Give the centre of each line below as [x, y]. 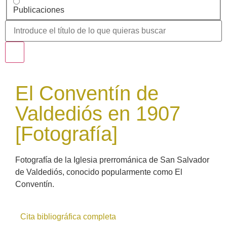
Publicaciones [39, 10]
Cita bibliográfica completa [68, 216]
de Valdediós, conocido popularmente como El [99, 172]
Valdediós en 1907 [98, 113]
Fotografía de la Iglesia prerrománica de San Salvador [112, 160]
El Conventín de [87, 93]
